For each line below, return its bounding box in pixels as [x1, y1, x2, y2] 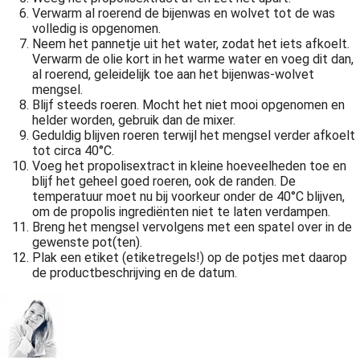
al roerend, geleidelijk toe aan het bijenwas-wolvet [32, 67, 314, 82]
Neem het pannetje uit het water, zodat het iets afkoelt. [32, 36, 350, 51]
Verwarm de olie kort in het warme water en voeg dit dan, [32, 51, 354, 67]
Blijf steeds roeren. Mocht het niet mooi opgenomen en [32, 97, 345, 112]
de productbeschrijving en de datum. [32, 265, 237, 280]
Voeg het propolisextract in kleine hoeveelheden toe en [32, 158, 346, 174]
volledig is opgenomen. [32, 21, 161, 36]
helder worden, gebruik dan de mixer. [32, 112, 235, 128]
